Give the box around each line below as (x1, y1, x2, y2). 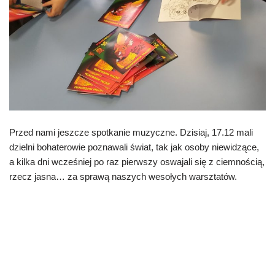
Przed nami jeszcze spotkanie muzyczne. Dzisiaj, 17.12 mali (9, 127, 253, 137)
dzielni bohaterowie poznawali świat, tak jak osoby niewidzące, (9, 142, 259, 152)
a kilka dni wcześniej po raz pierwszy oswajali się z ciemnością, (9, 157, 265, 167)
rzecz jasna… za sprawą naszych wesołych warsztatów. (9, 171, 237, 182)
